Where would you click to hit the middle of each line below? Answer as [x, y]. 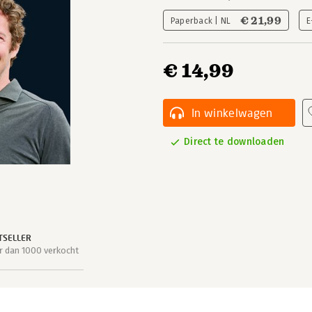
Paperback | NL [202, 21]
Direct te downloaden [234, 142]
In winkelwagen [232, 112]
